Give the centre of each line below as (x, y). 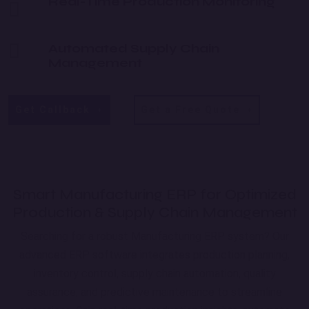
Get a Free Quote (192, 110)
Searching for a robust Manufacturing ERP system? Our (154, 237)
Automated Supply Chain (134, 49)
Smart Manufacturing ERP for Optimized (154, 195)
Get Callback (54, 110)
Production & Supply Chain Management (154, 213)
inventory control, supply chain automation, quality (154, 274)
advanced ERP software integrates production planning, (154, 255)
